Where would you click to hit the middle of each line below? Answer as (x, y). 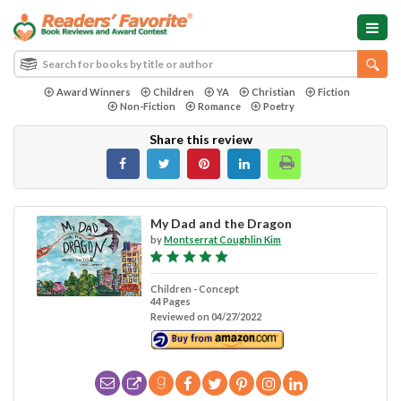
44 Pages (170, 301)
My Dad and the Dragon (221, 223)
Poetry (278, 106)
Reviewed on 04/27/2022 (205, 316)
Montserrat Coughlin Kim (222, 239)
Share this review (200, 139)
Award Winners (93, 91)
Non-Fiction (147, 106)
